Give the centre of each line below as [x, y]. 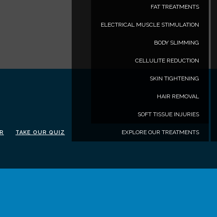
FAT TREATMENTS [175, 7]
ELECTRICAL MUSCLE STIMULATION [150, 25]
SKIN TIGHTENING [174, 78]
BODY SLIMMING [177, 43]
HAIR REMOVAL [178, 96]
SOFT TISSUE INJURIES [168, 114]
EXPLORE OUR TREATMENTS [160, 132]
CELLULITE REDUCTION [167, 61]
